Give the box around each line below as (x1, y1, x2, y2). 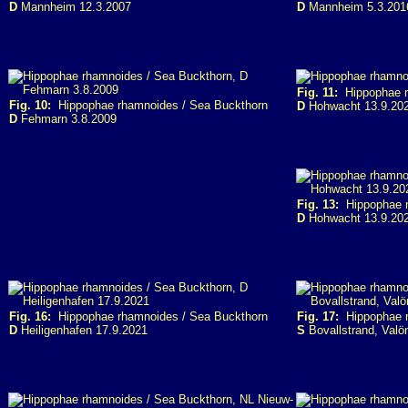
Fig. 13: (297, 198, 339, 211)
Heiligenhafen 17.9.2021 (17, 323, 148, 337)
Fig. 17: (297, 310, 339, 323)
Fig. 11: (297, 86, 338, 99)
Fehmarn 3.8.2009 (17, 112, 117, 126)
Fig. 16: (9, 310, 51, 323)
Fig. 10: (9, 98, 51, 112)
